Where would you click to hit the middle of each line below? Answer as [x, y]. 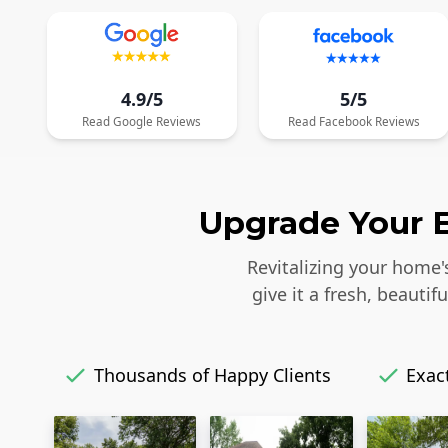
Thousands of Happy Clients [212, 374]
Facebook [345, 120]
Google [133, 120]
